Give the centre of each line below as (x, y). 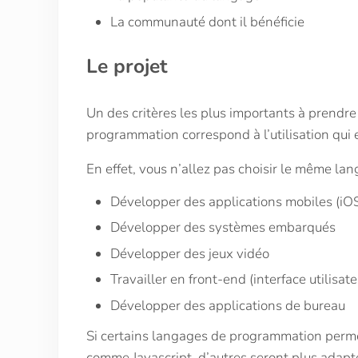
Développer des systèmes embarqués (223, 227)
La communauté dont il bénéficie (207, 22)
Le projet (132, 66)
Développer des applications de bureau (227, 305)
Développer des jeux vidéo (189, 253)
